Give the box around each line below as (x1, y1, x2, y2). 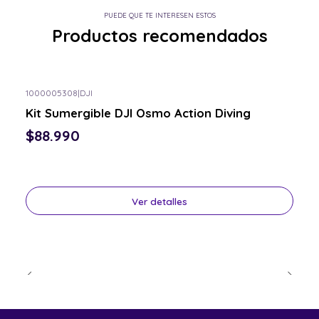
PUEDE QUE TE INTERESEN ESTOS (103, 11, 216, 20)
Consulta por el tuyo (33, 99, 108, 110)
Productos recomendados (51, 25, 268, 47)
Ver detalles (132, 194, 187, 207)
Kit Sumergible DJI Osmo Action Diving (26, 105, 251, 120)
